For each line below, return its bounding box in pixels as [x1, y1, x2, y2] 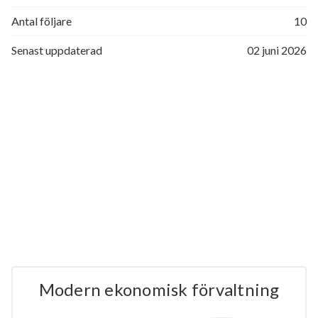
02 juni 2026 [247, 43, 307, 57]
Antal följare [11, 14, 72, 28]
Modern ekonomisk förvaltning [38, 279, 280, 300]
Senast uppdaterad [11, 43, 102, 57]
